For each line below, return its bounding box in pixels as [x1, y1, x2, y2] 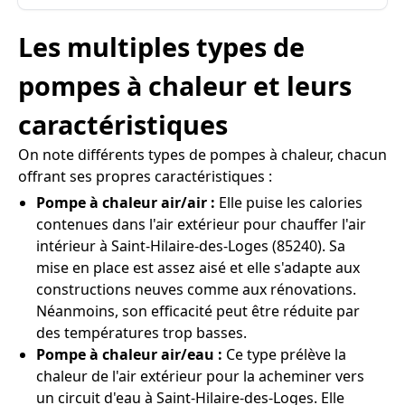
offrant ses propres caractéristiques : [18, 166, 272, 186]
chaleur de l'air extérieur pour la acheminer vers [36, 366, 364, 386]
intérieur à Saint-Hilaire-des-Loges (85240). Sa [36, 236, 345, 256]
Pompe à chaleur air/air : [36, 193, 215, 212]
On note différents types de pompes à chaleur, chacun [18, 145, 387, 165]
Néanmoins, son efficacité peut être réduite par [36, 301, 360, 321]
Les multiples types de [18, 29, 305, 64]
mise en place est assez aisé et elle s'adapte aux [36, 258, 360, 278]
